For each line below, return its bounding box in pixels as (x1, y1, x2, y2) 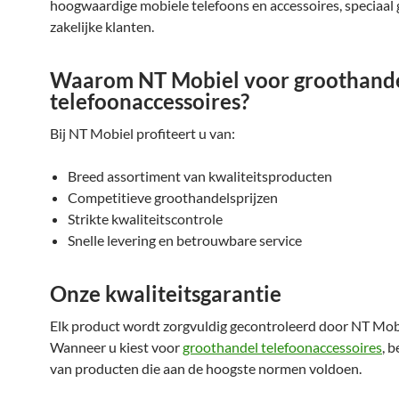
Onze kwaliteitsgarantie (50, 281, 281, 306)
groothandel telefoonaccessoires (183, 338, 382, 355)
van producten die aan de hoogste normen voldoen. (50, 360, 362, 377)
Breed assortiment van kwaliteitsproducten (68, 167, 332, 184)
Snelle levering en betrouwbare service (68, 232, 302, 248)
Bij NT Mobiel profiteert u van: (50, 125, 235, 142)
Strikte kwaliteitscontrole (68, 210, 223, 227)
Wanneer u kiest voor (50, 338, 183, 355)
